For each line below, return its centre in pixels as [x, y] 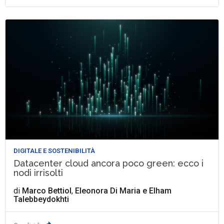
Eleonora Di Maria [108, 190]
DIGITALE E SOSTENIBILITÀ [54, 150]
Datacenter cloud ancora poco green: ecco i [109, 163]
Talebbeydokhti [41, 199]
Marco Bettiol [47, 190]
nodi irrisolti [38, 172]
